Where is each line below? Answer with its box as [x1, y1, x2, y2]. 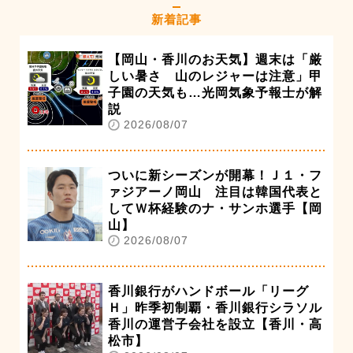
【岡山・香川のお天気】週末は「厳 [108, 52, 322, 66]
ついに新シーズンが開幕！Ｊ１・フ [108, 168, 322, 182]
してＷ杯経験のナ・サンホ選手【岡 [108, 201, 322, 215]
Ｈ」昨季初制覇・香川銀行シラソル [108, 300, 322, 314]
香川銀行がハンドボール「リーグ [108, 284, 309, 298]
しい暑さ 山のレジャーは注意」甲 [108, 69, 322, 83]
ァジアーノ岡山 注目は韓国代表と [108, 184, 322, 199]
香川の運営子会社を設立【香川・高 [108, 317, 322, 331]
